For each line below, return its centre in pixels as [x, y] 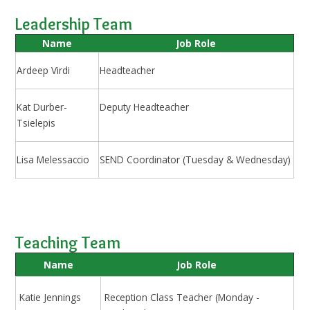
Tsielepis [36, 123]
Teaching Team [68, 242]
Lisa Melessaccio [53, 160]
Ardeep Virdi [44, 71]
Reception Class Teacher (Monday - [182, 298]
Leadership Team [74, 24]
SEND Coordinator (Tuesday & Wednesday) [195, 160]
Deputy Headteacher [145, 107]
